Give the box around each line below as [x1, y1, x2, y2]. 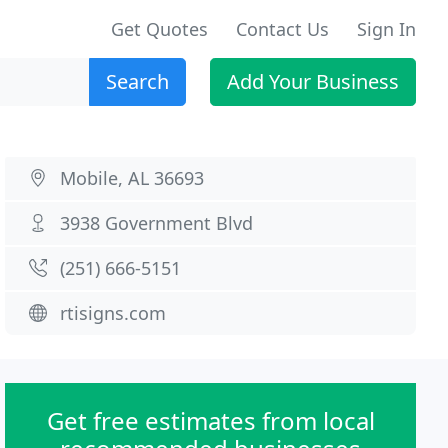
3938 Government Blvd [60, 211, 254, 235]
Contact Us [236, 17, 329, 41]
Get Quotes [111, 17, 208, 41]
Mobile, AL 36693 [60, 166, 205, 190]
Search [106, 68, 169, 95]
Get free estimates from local [46, 404, 375, 437]
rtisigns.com [60, 301, 167, 325]
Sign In [357, 17, 416, 41]
